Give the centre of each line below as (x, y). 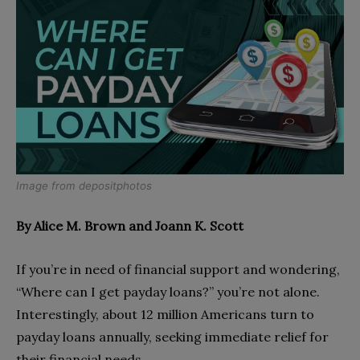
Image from (47, 185)
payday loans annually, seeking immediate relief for (172, 336)
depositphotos (115, 185)
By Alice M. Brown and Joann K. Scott (130, 225)
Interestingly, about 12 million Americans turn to (165, 314)
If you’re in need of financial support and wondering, (178, 269)
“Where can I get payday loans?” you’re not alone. (168, 291)
